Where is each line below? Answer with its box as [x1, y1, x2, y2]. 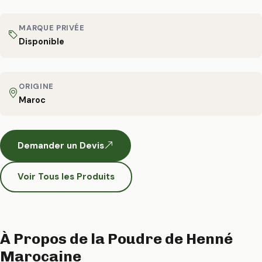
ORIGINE [19, 81, 54, 91]
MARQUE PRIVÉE [19, 23, 85, 33]
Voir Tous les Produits [18, 171, 115, 183]
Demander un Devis [18, 139, 104, 151]
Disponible [19, 36, 65, 47]
